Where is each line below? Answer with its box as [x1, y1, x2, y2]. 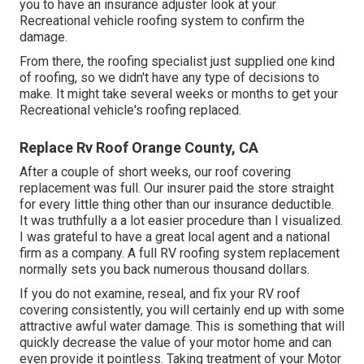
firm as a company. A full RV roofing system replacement [19, 245, 340, 261]
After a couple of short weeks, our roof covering [19, 163, 291, 180]
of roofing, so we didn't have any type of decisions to [19, 69, 319, 85]
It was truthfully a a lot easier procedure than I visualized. [19, 212, 343, 228]
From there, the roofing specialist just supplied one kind [19, 53, 335, 69]
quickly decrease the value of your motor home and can [19, 334, 331, 350]
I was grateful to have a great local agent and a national [19, 228, 330, 245]
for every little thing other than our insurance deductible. [19, 196, 334, 212]
